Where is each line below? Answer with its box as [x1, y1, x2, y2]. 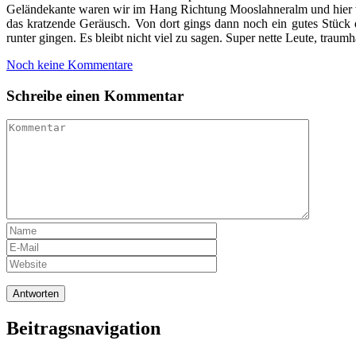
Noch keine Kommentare [6, 57, 133, 72]
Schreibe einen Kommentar [6, 87, 184, 104]
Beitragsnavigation [6, 318, 161, 339]
